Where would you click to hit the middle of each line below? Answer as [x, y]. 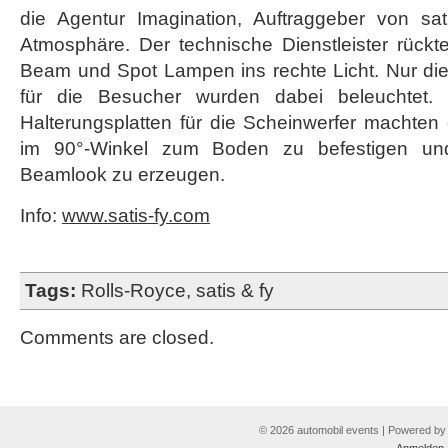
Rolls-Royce [133, 290]
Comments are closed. [117, 337]
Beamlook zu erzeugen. [122, 174]
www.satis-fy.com [136, 215]
